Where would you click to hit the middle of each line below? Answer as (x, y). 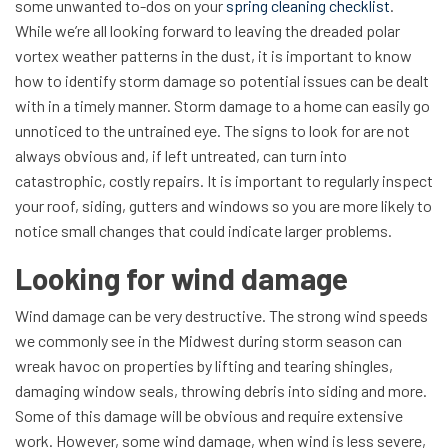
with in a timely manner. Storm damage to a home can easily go (222, 105)
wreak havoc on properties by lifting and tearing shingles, (204, 365)
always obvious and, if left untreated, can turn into (181, 155)
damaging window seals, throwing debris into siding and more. (221, 390)
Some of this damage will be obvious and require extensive (209, 415)
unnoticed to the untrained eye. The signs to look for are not (212, 130)
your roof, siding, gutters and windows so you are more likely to (223, 205)
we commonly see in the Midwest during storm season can (208, 340)
